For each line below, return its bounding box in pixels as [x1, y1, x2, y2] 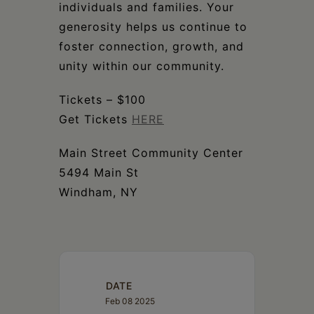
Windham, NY [59, 185, 138, 200]
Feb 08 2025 [105, 296, 155, 307]
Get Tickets [59, 112, 132, 127]
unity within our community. [59, 59, 224, 74]
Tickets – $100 [59, 93, 146, 107]
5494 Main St [59, 165, 139, 180]
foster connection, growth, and [59, 39, 244, 54]
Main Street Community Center [59, 146, 243, 161]
